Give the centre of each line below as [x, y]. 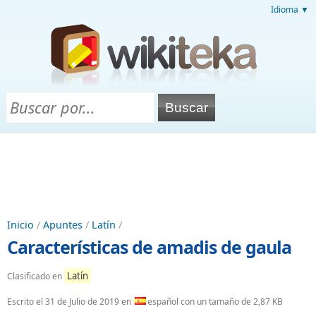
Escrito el [26, 302]
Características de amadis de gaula [149, 247]
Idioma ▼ [290, 10]
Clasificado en [36, 276]
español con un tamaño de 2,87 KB [215, 302]
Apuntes [63, 225]
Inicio [20, 225]
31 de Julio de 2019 [82, 302]
